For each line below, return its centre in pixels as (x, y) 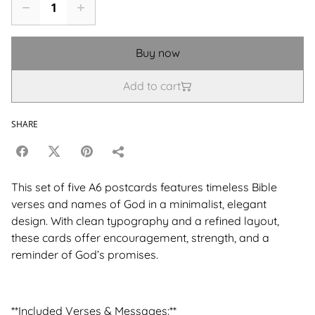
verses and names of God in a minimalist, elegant (139, 204)
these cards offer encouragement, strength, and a (140, 238)
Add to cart (152, 86)
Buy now (157, 53)
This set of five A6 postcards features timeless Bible (144, 187)
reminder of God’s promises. (85, 255)
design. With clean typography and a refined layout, (145, 221)
